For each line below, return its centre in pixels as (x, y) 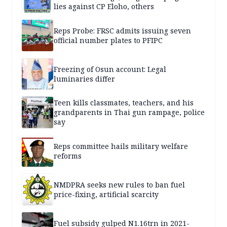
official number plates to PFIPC (108, 40)
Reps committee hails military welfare (121, 146)
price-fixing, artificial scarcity (106, 194)
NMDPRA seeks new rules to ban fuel (119, 184)
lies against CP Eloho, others (104, 7)
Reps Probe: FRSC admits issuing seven (122, 30)
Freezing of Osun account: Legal (110, 69)
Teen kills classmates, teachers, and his (124, 103)
